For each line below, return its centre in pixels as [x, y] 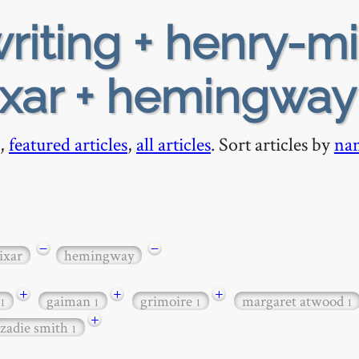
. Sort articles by [272, 144]
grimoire [168, 301]
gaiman [70, 301]
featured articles [68, 144]
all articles [173, 144]
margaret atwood [294, 301]
